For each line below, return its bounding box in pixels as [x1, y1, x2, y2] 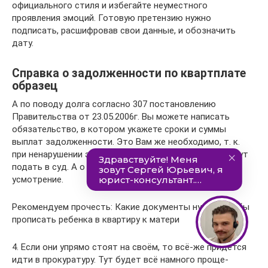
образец [12, 79, 57, 93]
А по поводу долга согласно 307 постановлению [12, 99, 216, 109]
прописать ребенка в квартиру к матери [12, 214, 179, 225]
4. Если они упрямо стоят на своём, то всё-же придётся [12, 242, 246, 252]
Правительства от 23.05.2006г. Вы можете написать [12, 111, 230, 122]
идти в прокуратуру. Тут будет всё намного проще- [12, 254, 229, 265]
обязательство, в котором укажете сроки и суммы [12, 124, 226, 135]
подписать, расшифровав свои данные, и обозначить [12, 25, 236, 36]
